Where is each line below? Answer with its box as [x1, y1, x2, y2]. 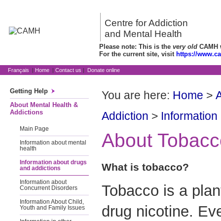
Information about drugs [20, 159, 87, 165]
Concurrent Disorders [20, 185, 77, 191]
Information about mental [20, 140, 86, 146]
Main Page [20, 126, 49, 132]
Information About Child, [20, 199, 84, 205]
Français [8, 67, 29, 73]
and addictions [20, 165, 61, 171]
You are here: [102, 89, 173, 102]
